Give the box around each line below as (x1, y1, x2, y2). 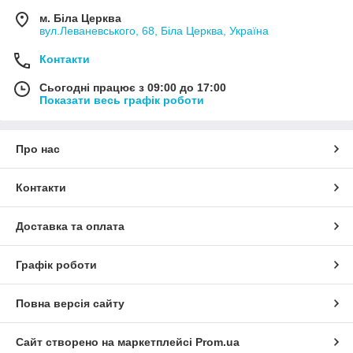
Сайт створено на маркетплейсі (16, 336, 195, 349)
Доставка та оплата (16, 220, 124, 233)
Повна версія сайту (16, 297, 124, 310)
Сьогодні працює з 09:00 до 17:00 (39, 81, 226, 95)
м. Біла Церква (39, 12, 121, 25)
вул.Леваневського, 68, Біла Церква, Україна (39, 24, 269, 38)
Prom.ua (195, 336, 240, 349)
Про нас (16, 143, 60, 156)
